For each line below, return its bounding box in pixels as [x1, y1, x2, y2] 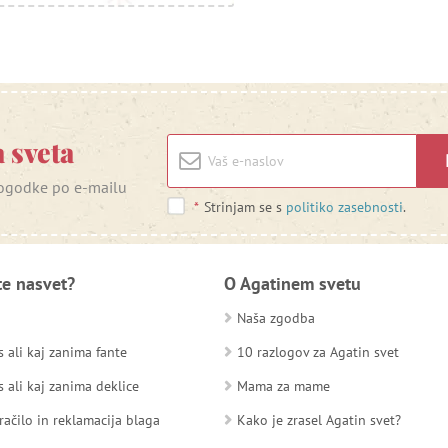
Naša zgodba [237, 308, 315, 327]
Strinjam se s [200, 198, 286, 216]
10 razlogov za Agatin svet [237, 342, 399, 361]
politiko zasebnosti [286, 198, 403, 216]
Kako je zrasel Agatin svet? [237, 410, 401, 429]
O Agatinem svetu [224, 271, 361, 295]
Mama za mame [237, 376, 330, 395]
